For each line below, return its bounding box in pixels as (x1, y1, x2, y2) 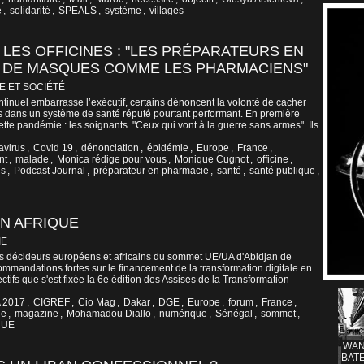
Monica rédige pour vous (57, 154, 167, 166)
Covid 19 (33, 142, 73, 154)
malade (15, 154, 49, 166)
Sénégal (215, 308, 253, 320)
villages (149, 5, 184, 17)
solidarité (10, 5, 50, 17)
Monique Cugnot (175, 154, 249, 166)
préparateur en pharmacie (93, 165, 209, 177)
